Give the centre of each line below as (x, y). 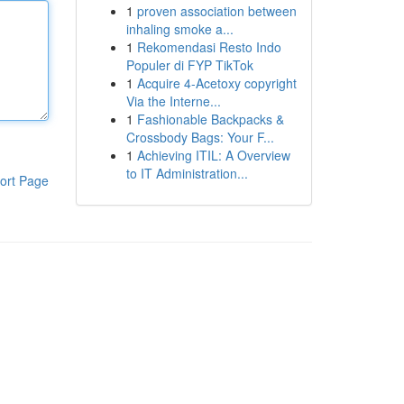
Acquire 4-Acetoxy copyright (216, 83)
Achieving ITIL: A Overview (213, 155)
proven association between (216, 11)
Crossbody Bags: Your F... (200, 137)
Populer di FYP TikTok (189, 65)
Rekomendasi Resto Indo (209, 47)
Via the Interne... (173, 101)
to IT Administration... (187, 173)
